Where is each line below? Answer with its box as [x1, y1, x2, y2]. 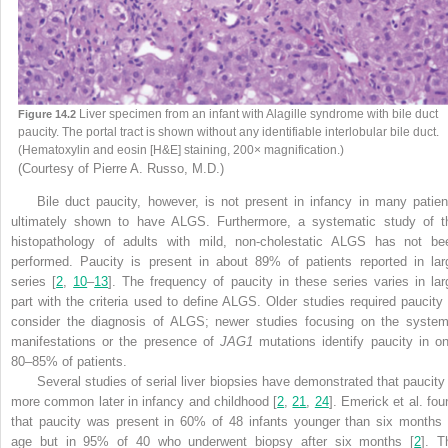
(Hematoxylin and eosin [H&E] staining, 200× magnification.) [17, 143, 344, 158]
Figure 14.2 [17, 108, 76, 121]
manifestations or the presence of [11, 334, 220, 350]
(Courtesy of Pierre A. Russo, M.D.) [17, 161, 224, 177]
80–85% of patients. [11, 354, 127, 370]
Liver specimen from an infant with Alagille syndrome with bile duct [78, 107, 438, 122]
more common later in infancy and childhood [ [11, 394, 278, 410]
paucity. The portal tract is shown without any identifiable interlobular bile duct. [17, 125, 439, 140]
